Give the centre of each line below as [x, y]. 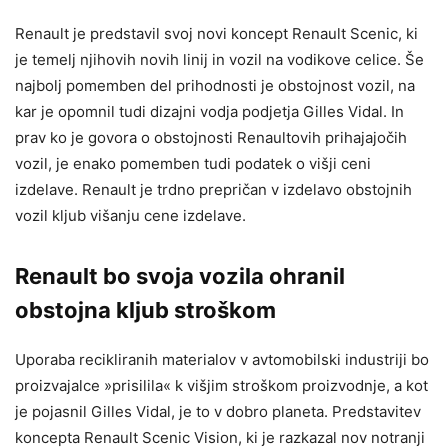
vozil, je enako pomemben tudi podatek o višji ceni [193, 163]
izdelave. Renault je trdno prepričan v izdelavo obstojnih [213, 189]
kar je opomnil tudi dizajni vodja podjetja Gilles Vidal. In [209, 111]
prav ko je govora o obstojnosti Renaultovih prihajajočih [211, 137]
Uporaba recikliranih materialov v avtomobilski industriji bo [222, 359]
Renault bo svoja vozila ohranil [180, 275]
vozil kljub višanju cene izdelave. [130, 215]
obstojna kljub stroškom [145, 309]
